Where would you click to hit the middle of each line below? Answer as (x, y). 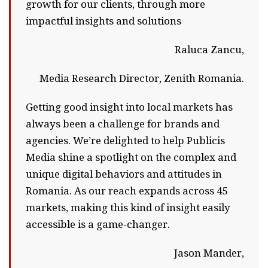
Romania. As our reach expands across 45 (127, 191)
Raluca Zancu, (209, 50)
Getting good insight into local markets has (129, 107)
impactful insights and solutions (103, 21)
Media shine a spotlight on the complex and (131, 157)
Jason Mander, (209, 253)
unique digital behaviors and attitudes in (124, 174)
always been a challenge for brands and (123, 124)
